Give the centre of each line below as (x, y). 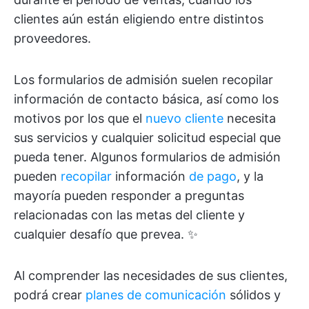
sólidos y (253, 295)
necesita (250, 118)
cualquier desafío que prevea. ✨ (106, 234)
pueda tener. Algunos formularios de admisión (147, 157)
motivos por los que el (80, 118)
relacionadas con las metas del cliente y (129, 215)
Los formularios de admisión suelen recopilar (143, 80)
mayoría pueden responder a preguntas (129, 196)
